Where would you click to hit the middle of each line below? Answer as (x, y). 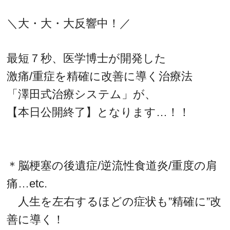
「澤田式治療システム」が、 (82, 94)
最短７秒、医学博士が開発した (87, 59)
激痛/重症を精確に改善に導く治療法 (100, 76)
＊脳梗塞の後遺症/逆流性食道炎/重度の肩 (112, 165)
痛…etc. (27, 183)
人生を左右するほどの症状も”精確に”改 (114, 201)
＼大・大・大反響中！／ (69, 23)
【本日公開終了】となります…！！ (99, 112)
